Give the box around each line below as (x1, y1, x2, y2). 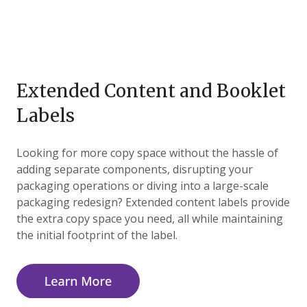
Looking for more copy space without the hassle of (16, 145, 278, 161)
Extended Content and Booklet (16, 79, 286, 103)
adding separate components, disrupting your (16, 162, 253, 177)
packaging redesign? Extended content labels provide (16, 195, 290, 210)
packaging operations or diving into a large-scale (16, 178, 269, 194)
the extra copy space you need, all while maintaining (16, 211, 283, 227)
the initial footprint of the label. (16, 228, 177, 243)
